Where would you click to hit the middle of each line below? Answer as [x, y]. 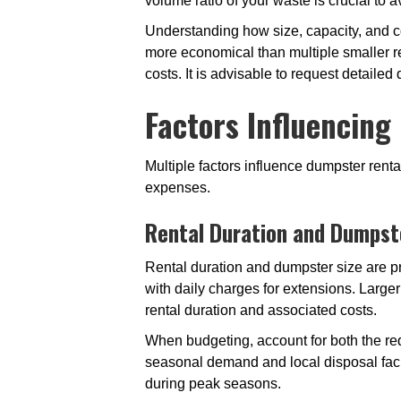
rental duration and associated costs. [261, 310]
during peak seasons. [213, 384]
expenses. [178, 188]
